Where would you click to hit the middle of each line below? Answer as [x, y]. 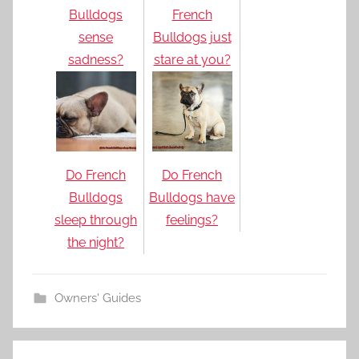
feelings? [192, 220]
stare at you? [192, 59]
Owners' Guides [97, 298]
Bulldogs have [192, 197]
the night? [96, 242]
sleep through [96, 220]
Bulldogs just [192, 37]
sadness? [96, 59]
